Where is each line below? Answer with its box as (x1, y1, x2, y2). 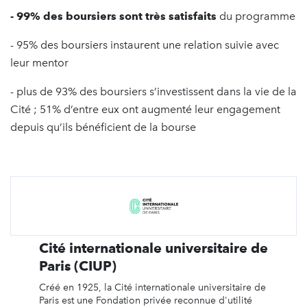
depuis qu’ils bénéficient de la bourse (10, 120, 196, 134)
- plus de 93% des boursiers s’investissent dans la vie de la (10, 84, 297, 98)
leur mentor (10, 56, 69, 69)
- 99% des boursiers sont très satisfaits (10, 9, 217, 23)
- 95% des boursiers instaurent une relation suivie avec (10, 38, 279, 51)
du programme (217, 9, 295, 23)
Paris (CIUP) (38, 257, 116, 274)
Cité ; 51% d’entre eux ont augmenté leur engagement (10, 102, 280, 116)
